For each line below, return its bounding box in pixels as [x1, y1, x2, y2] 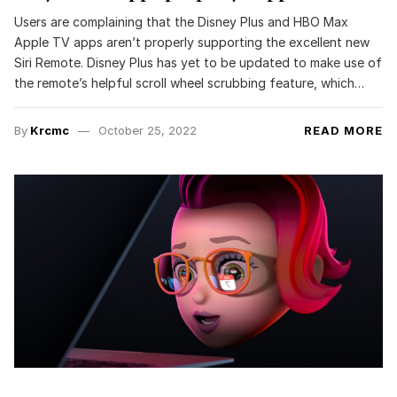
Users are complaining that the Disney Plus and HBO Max [14, 14, 348, 30]
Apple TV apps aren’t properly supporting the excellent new [14, 35, 370, 51]
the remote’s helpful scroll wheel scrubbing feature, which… [14, 75, 364, 91]
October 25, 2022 [97, 123, 197, 138]
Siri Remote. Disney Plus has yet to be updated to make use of [14, 55, 382, 71]
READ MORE [304, 123, 383, 138]
